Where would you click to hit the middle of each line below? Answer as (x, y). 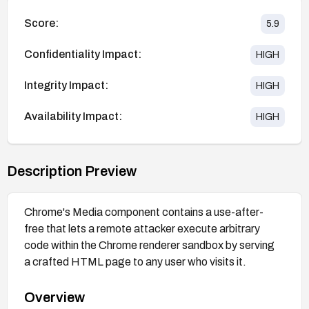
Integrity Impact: (66, 86)
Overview (54, 297)
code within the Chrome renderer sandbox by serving (149, 245)
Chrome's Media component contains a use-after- (144, 212)
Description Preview (72, 171)
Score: (41, 23)
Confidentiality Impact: (83, 54)
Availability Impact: (73, 117)
